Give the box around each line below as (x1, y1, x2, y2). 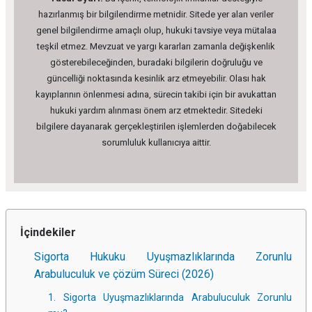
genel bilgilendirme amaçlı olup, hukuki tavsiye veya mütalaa (36, 25, 276, 36)
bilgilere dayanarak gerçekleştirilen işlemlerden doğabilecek (36, 121, 276, 132)
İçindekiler (20, 226, 76, 240)
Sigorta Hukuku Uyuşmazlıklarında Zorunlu (34, 250, 292, 264)
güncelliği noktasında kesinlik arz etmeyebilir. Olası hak (46, 73, 266, 84)
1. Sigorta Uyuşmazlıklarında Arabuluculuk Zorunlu (48, 292, 292, 304)
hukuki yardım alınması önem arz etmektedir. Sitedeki (49, 105, 263, 116)
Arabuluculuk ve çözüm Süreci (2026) (34, 267, 214, 281)
